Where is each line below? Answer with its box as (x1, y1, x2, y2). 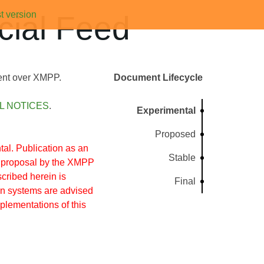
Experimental (137, 105, 196, 115)
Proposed (155, 129, 196, 139)
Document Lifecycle (114, 72, 203, 82)
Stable (169, 153, 196, 163)
